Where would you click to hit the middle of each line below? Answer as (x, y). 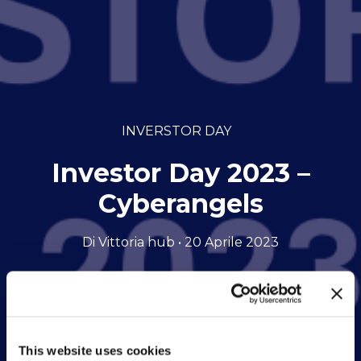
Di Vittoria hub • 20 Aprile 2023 (180, 242)
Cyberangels (180, 203)
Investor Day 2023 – (180, 172)
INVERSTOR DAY (176, 131)
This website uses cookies (95, 350)
